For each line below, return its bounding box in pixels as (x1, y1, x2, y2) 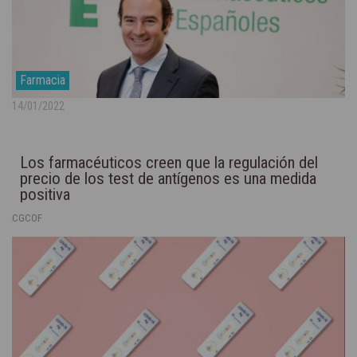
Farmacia (20, 72, 65, 88)
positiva (20, 184, 70, 204)
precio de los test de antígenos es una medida (20, 168, 316, 188)
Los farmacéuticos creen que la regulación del (20, 152, 318, 172)
